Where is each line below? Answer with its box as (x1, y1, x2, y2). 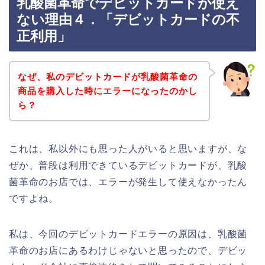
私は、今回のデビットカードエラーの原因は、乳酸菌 (9, 228, 248, 239)
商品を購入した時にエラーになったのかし (17, 85, 198, 96)
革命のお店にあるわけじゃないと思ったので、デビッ (9, 245, 248, 256)
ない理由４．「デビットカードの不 (17, 12, 240, 28)
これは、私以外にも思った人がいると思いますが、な (9, 143, 248, 154)
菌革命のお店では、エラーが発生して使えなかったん (9, 176, 248, 187)
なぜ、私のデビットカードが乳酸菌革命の (17, 71, 198, 82)
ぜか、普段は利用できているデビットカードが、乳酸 (9, 160, 248, 170)
